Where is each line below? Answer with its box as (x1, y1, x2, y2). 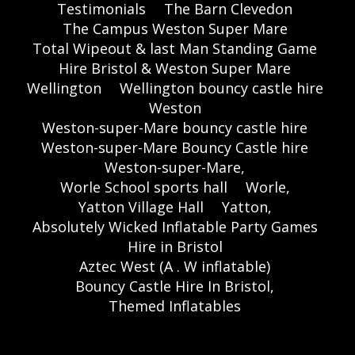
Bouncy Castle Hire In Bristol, (75, 276, 274, 296)
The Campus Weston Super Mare (62, 18, 288, 38)
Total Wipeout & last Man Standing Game (32, 38, 317, 58)
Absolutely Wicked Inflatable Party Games (32, 216, 318, 236)
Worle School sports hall (59, 177, 227, 197)
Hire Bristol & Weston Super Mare (59, 58, 291, 78)
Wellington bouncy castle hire (119, 78, 323, 97)
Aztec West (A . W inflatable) (79, 256, 270, 276)
